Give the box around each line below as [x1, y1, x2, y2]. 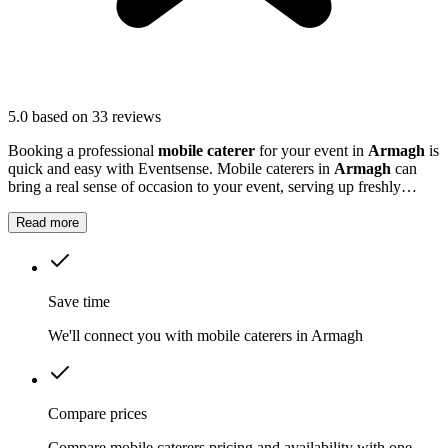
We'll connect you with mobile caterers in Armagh [48, 327, 363, 345]
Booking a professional [8, 142, 158, 160]
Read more [16, 215, 79, 231]
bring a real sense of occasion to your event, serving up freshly [8, 178, 401, 196]
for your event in [255, 142, 368, 160]
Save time [48, 293, 110, 311]
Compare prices [48, 405, 147, 423]
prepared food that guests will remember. [8, 196, 264, 214]
